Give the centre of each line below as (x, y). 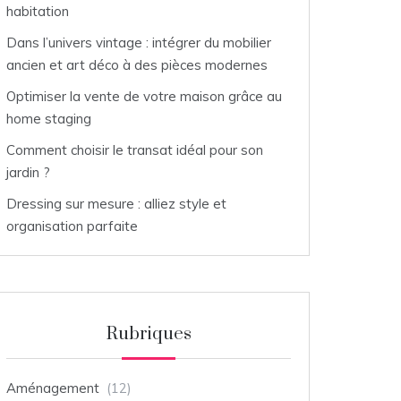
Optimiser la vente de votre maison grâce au (144, 96)
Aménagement (53, 388)
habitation (38, 11)
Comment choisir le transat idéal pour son (135, 149)
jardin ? (28, 172)
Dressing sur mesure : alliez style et (116, 203)
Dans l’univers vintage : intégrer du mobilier (139, 42)
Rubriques (149, 334)
